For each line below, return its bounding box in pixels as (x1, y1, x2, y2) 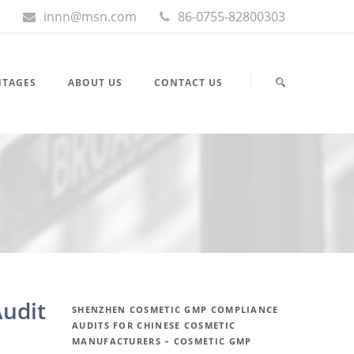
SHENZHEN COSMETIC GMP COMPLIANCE (72, 303, 279, 316)
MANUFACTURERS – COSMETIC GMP (72, 335, 252, 348)
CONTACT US (154, 76, 223, 89)
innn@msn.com (43, 8, 137, 25)
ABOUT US (68, 76, 122, 89)
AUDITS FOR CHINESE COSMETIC (72, 319, 236, 332)
